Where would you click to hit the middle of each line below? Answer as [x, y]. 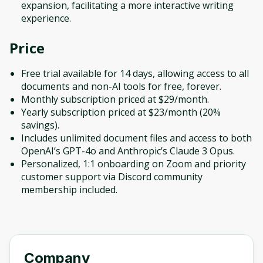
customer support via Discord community [112, 177]
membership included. [69, 190]
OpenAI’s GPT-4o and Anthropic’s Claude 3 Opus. [128, 151]
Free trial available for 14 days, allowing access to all [135, 73]
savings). [40, 125]
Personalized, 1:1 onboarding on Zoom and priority [134, 164]
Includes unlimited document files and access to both [136, 138]
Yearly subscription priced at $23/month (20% [121, 112]
